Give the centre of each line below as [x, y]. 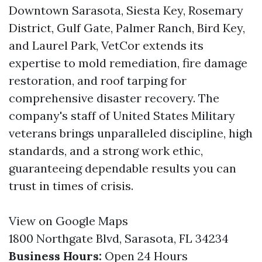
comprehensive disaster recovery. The [114, 98]
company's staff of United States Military [122, 116]
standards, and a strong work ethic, [106, 151]
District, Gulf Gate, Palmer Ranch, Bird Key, [127, 28]
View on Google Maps [68, 221]
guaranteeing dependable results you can [123, 168]
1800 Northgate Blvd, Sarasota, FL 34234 [119, 238]
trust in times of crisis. [71, 186]
